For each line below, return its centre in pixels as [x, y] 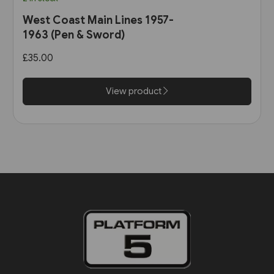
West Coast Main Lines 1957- [98, 20]
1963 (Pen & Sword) [73, 35]
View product [135, 91]
